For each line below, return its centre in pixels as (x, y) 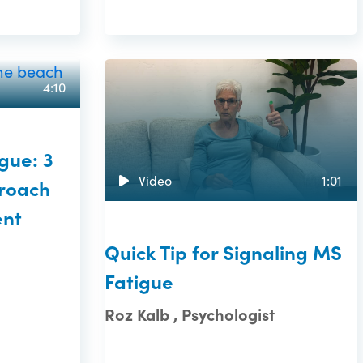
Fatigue (139, 281)
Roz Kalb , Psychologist (190, 314)
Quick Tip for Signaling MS (224, 252)
